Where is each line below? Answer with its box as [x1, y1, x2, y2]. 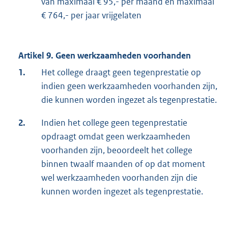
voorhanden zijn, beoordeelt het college [41, 145, 192, 156]
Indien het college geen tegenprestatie [41, 117, 187, 129]
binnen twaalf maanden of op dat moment [41, 158, 205, 170]
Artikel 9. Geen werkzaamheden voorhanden [18, 50, 191, 62]
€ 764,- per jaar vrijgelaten [41, 10, 141, 21]
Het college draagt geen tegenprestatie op [41, 67, 201, 78]
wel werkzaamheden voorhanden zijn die [41, 172, 197, 184]
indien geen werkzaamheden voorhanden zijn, [41, 80, 217, 92]
